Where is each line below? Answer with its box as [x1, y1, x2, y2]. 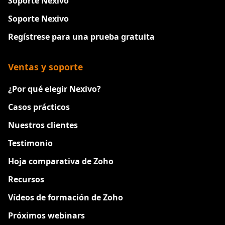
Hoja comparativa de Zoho [8, 156, 114, 167]
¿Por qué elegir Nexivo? [8, 83, 101, 95]
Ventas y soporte [8, 61, 83, 73]
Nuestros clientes [8, 120, 78, 131]
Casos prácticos [8, 101, 70, 113]
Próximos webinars [8, 210, 85, 221]
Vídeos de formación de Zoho [8, 192, 123, 203]
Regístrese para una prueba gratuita [8, 31, 155, 43]
